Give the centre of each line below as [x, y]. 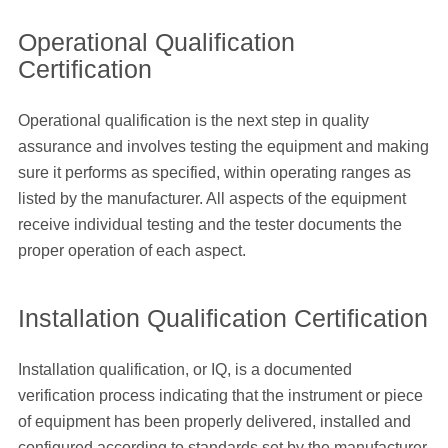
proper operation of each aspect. [131, 251]
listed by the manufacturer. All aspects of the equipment [211, 199]
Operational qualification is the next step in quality [193, 121]
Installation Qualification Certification [222, 318]
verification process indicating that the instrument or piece [220, 396]
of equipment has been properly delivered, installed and [214, 422]
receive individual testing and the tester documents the [209, 225]
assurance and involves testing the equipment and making [223, 147]
